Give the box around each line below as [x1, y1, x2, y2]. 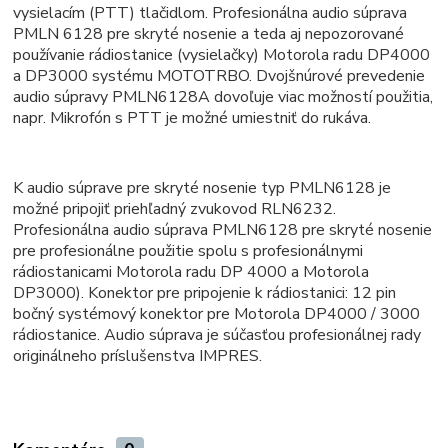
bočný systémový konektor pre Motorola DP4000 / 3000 [13, 303, 421, 326]
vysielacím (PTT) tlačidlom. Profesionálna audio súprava [13, 2, 408, 25]
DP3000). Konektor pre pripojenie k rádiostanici [13, 282, 346, 305]
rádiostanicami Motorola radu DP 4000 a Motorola [13, 261, 370, 284]
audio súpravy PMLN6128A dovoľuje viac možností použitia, [13, 86, 434, 109]
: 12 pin [345, 282, 397, 305]
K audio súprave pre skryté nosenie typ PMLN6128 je [13, 177, 392, 200]
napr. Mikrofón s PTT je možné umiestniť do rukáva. [13, 107, 372, 130]
